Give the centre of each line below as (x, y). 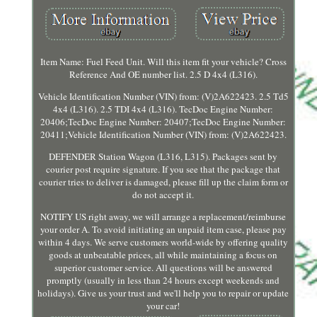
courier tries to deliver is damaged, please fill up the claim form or (163, 182)
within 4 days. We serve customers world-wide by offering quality (163, 242)
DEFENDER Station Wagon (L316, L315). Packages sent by (163, 157)
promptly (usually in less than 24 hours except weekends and (163, 281)
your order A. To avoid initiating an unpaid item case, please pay (163, 230)
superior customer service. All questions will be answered (163, 268)
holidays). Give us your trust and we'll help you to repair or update (163, 293)
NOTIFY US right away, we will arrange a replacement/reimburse (163, 217)
